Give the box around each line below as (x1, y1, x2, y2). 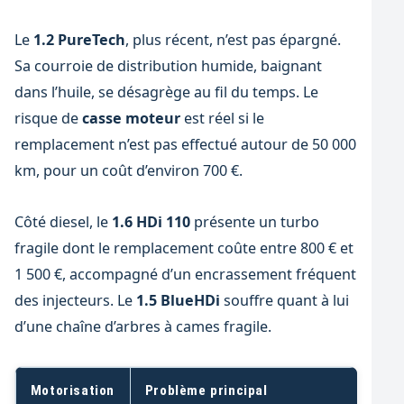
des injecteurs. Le (14, 290, 136, 311)
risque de (14, 108, 82, 129)
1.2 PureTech (32, 30, 125, 50)
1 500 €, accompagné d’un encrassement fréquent (14, 264, 356, 285)
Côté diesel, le (14, 212, 112, 233)
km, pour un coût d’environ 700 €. (14, 161, 243, 181)
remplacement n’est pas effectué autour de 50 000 (14, 134, 356, 155)
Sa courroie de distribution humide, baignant (14, 56, 322, 77)
